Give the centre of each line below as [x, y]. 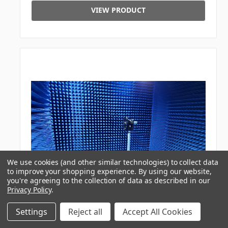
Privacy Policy [30, 190]
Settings [32, 212]
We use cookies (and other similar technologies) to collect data [113, 162]
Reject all [85, 212]
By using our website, [175, 171]
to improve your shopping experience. [73, 171]
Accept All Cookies [158, 212]
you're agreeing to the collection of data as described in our [109, 180]
